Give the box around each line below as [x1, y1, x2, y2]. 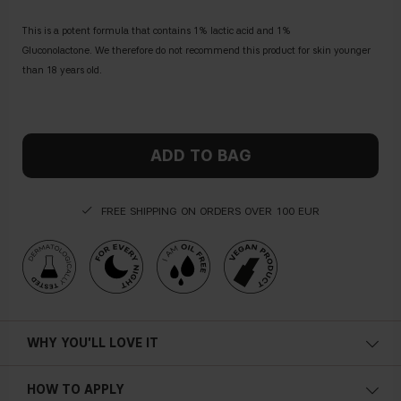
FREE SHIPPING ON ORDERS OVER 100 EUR [100, 204, 320, 218]
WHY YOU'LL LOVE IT [27, 336, 158, 352]
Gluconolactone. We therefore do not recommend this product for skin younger [22, 45, 371, 57]
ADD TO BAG [149, 146, 252, 166]
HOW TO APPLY [27, 382, 124, 398]
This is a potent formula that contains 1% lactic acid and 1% [22, 25, 291, 38]
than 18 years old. [22, 64, 102, 77]
